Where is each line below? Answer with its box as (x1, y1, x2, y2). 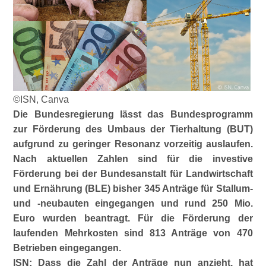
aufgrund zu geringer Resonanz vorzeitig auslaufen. (13, 139, 253, 149)
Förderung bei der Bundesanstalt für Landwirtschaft (13, 169, 253, 179)
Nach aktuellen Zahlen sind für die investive (13, 154, 253, 164)
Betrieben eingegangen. (13, 243, 122, 253)
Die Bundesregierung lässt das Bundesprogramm (13, 109, 253, 119)
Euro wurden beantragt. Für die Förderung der (13, 213, 253, 223)
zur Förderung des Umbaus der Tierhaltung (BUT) (13, 124, 253, 134)
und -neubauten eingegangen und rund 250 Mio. (13, 198, 253, 208)
